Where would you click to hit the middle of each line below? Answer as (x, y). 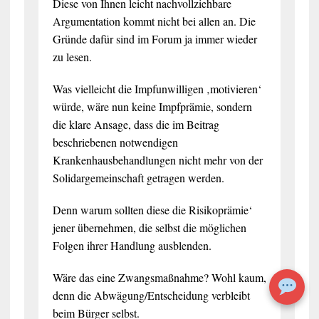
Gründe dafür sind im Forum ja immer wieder (155, 38)
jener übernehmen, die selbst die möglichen (149, 227)
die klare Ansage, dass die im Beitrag (136, 124)
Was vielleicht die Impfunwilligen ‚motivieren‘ (157, 88)
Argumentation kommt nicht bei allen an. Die (154, 21)
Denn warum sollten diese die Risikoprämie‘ (152, 209)
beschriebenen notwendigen (115, 142)
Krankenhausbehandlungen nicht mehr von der (157, 159)
